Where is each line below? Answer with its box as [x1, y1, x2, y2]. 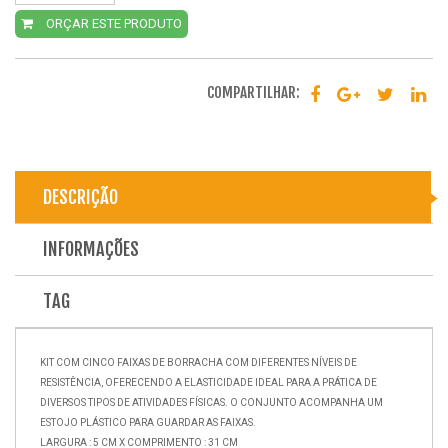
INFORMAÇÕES [43, 237, 139, 260]
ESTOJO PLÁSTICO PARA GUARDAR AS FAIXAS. [40, 416, 256, 428]
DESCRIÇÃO [43, 185, 118, 208]
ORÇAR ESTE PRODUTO [43, 15, 182, 31]
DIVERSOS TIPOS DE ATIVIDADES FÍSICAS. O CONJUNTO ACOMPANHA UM [40, 396, 383, 408]
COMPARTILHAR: [207, 83, 300, 103]
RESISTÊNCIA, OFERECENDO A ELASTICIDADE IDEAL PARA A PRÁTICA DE [40, 376, 377, 388]
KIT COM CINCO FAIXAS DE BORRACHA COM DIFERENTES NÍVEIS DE [40, 356, 357, 368]
